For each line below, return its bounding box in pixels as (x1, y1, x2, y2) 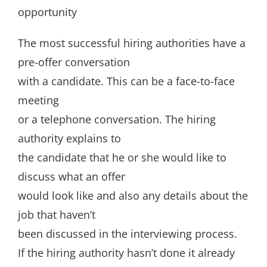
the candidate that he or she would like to (18, 150, 226, 164)
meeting (18, 93, 59, 107)
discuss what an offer (18, 169, 125, 184)
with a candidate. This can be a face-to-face (18, 74, 235, 88)
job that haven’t (18, 207, 95, 222)
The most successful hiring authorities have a (18, 36, 246, 50)
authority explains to (18, 131, 121, 145)
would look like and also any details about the (18, 188, 248, 203)
